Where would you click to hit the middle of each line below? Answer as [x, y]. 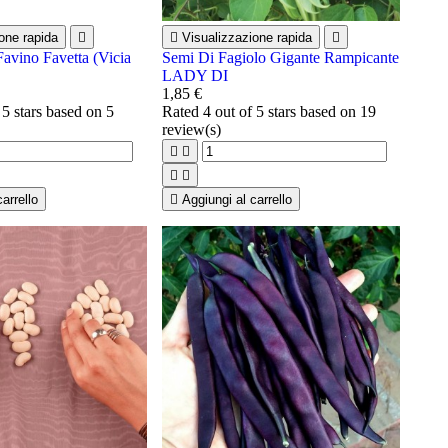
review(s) [191, 129]
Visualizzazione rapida [246, 37]
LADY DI [194, 75]
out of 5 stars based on [285, 111]
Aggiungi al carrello [236, 199]
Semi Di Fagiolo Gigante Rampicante [280, 57]
